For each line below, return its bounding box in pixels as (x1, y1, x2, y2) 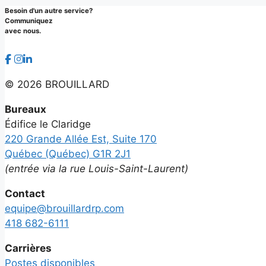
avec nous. (5, 27, 41, 36)
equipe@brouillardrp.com (5, 202, 124, 214)
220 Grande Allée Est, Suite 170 (5, 132, 157, 145)
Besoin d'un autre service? (5, 7, 93, 15)
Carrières (5, 242, 52, 254)
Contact (5, 187, 45, 199)
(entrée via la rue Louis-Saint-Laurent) (5, 162, 188, 175)
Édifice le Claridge (5, 118, 91, 130)
